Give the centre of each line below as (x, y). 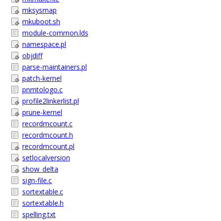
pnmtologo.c (42, 90)
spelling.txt (39, 214)
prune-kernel (42, 112)
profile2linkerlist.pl (51, 101)
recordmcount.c (47, 124)
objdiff (32, 55)
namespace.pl (44, 44)
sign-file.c (37, 180)
